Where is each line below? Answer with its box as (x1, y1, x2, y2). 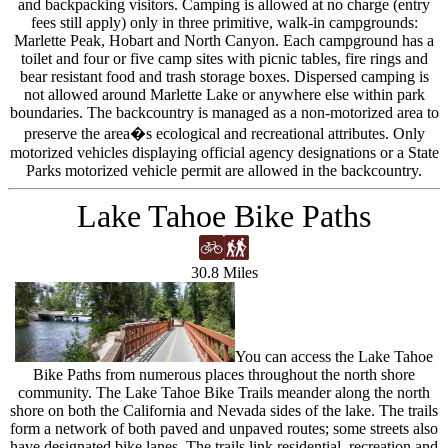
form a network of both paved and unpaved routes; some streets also (10, 420, 438, 437)
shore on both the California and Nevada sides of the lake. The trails (10, 402, 438, 419)
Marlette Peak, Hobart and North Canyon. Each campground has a (14, 32, 434, 49)
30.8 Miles (190, 264, 258, 281)
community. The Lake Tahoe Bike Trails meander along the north (18, 384, 430, 401)
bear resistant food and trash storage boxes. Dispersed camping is (19, 68, 429, 85)
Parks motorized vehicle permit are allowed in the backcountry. (26, 162, 422, 179)
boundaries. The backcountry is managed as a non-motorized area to (9, 104, 439, 121)
